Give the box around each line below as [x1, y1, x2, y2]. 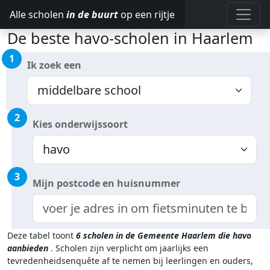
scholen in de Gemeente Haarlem [83, 230, 216, 241]
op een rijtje [118, 8, 175, 21]
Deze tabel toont [7, 230, 76, 241]
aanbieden [7, 242, 51, 254]
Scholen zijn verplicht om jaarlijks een [55, 242, 209, 254]
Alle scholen [10, 8, 66, 21]
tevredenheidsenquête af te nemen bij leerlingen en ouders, [7, 255, 253, 266]
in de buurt [66, 8, 118, 21]
